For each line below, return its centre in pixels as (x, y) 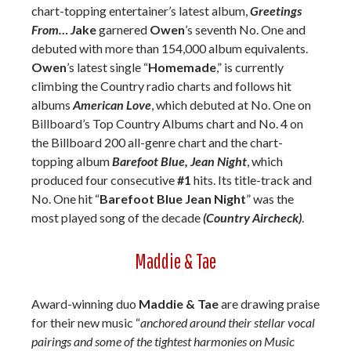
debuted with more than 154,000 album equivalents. (170, 48)
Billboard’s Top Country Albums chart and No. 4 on (167, 123)
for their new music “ (86, 322)
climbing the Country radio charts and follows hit (161, 86)
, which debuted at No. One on (231, 105)
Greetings (276, 11)
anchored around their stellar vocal (228, 322)
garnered (123, 29)
